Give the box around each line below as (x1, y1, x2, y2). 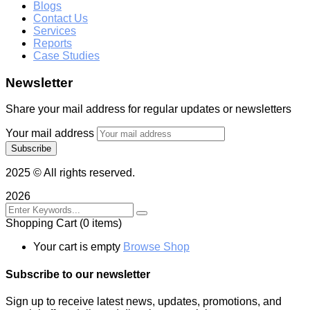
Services (33, 25, 76, 37)
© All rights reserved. (30, 167, 135, 179)
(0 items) (80, 217, 122, 230)
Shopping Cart (6, 217, 80, 230)
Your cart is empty (33, 241, 120, 253)
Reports (33, 37, 72, 49)
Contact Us (33, 12, 88, 24)
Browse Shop (123, 241, 190, 253)
